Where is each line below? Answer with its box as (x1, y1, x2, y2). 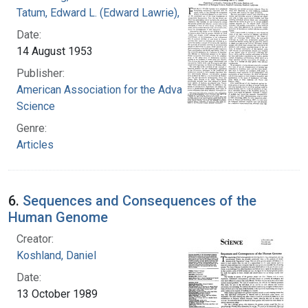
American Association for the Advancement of (16, 82, 236, 96)
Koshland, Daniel (16, 248, 96, 262)
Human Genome (8, 208, 108, 225)
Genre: (16, 121, 47, 135)
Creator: (16, 232, 54, 245)
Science (16, 99, 55, 113)
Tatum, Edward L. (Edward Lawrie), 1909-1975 (16, 5, 236, 19)
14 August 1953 (16, 44, 93, 58)
